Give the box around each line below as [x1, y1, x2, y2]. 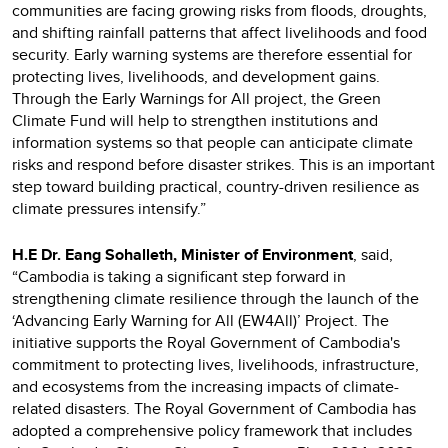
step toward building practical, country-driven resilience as [12, 174, 419, 198]
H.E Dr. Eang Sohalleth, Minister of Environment [12, 242, 353, 266]
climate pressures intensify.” [12, 196, 206, 220]
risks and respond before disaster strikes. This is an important [12, 152, 435, 176]
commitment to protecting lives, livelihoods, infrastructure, [12, 352, 419, 376]
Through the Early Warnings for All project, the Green [12, 86, 381, 110]
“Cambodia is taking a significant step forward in [12, 264, 346, 288]
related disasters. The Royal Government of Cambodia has [12, 396, 416, 420]
